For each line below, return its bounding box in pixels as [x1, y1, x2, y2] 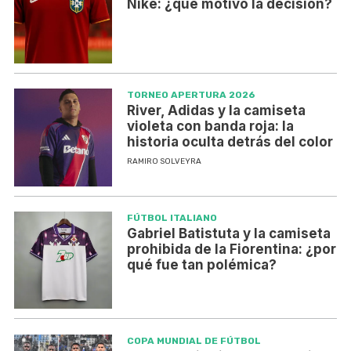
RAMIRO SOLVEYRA [126, 157, 201, 167]
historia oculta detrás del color [126, 134, 333, 150]
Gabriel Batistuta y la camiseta [126, 225, 331, 241]
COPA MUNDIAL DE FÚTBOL [126, 335, 261, 346]
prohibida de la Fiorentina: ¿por [126, 241, 336, 257]
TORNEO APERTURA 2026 [126, 89, 255, 101]
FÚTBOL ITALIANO [126, 212, 217, 223]
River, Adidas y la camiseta [126, 103, 306, 119]
